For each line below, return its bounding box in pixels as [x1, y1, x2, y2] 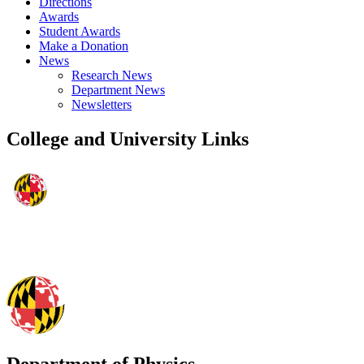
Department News [71, 83, 165, 97]
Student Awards [39, 24, 120, 39]
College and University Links [6, 128, 249, 150]
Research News [71, 68, 152, 83]
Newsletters [71, 97, 132, 112]
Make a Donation [39, 39, 128, 54]
